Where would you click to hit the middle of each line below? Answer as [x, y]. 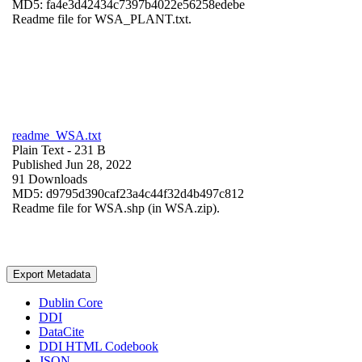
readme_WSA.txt [57, 135]
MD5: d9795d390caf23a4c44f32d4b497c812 [128, 193]
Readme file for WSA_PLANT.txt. [102, 19]
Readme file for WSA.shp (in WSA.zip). [116, 208]
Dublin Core [71, 302]
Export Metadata [52, 274]
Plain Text [38, 149]
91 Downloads [50, 179]
